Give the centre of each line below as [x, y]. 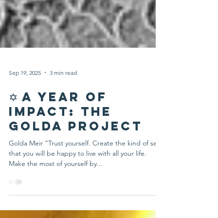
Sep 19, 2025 [25, 111]
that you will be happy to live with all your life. [78, 192]
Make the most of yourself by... [56, 202]
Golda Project [76, 165]
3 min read [63, 111]
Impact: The [60, 150]
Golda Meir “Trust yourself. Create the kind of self [85, 182]
